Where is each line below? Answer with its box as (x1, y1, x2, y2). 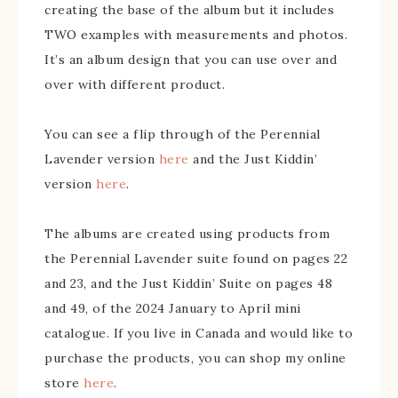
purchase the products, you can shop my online (44, 349, 346, 366)
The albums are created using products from (44, 225, 330, 242)
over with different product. (44, 76, 225, 92)
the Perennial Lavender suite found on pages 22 (44, 250, 347, 267)
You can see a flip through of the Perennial (44, 125, 321, 142)
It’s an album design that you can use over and (44, 51, 337, 68)
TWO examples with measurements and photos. (44, 26, 347, 43)
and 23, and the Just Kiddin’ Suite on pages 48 (44, 275, 332, 291)
